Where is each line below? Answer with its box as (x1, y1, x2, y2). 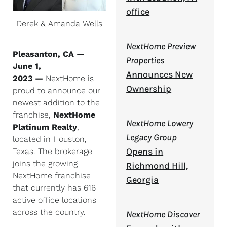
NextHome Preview (126, 41, 196, 52)
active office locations (13, 195, 96, 205)
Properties (126, 55, 165, 66)
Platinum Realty (13, 122, 77, 132)
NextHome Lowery (126, 118, 194, 129)
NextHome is (43, 73, 94, 84)
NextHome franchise (13, 171, 91, 181)
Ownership (126, 83, 172, 94)
